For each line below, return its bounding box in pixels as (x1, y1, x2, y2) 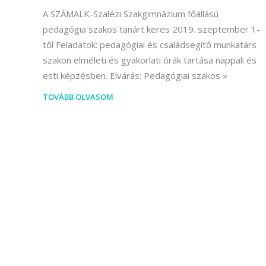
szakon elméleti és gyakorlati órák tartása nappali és (43, 54, 256, 66)
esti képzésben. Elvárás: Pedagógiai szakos (43, 69, 220, 82)
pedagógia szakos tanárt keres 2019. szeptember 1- (43, 23, 260, 36)
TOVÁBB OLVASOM (43, 91, 113, 103)
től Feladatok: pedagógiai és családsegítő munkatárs (43, 39, 256, 51)
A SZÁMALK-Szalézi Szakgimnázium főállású (43, 8, 218, 20)
